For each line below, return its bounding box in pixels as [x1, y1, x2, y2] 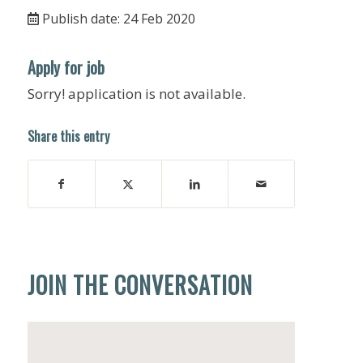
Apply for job [27, 54, 105, 79]
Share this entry [27, 126, 109, 146]
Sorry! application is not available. [27, 83, 246, 103]
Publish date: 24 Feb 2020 [38, 9, 195, 28]
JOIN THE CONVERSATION [27, 267, 253, 301]
